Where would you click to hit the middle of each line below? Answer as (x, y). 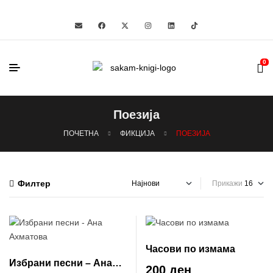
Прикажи (227, 183)
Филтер (34, 183)
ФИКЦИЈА (137, 133)
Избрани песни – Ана (61, 263)
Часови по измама (190, 249)
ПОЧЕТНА (81, 133)
